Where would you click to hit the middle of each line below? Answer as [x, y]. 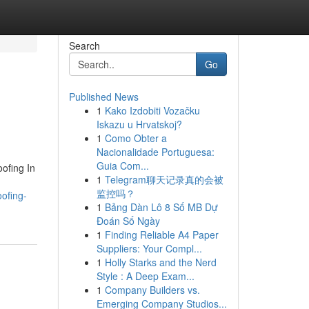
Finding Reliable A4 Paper [161, 235]
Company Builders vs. [152, 290]
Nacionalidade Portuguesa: [155, 152]
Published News [103, 97]
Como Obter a [136, 138]
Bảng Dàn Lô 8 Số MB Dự [161, 207]
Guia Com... [122, 166]
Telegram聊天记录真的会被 [164, 179]
